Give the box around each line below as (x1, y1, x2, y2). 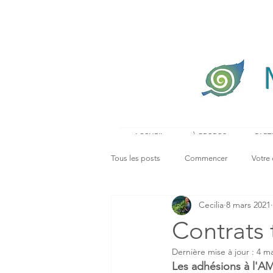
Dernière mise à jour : (172, 246, 257, 257)
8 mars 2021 (226, 199, 271, 211)
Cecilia (199, 199, 224, 211)
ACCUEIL (134, 130, 164, 141)
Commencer (185, 153, 227, 163)
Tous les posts (111, 153, 160, 163)
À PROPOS (192, 130, 227, 141)
